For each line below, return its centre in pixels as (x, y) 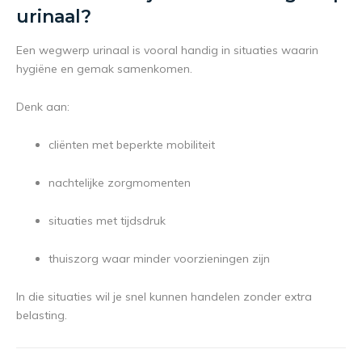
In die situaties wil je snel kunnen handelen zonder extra (164, 297)
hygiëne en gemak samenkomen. (104, 69)
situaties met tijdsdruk (107, 221)
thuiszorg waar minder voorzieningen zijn (159, 259)
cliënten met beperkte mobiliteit (132, 145)
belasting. (42, 316)
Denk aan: (43, 107)
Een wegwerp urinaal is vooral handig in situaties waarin (167, 51)
